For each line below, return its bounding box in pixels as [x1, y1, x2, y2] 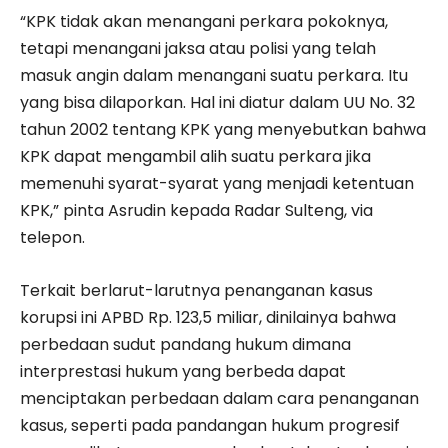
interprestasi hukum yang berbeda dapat [20, 360, 346, 384]
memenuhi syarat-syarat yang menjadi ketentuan [20, 172, 414, 196]
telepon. [20, 226, 85, 250]
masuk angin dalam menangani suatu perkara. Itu [20, 64, 408, 88]
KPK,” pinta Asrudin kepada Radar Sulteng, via [20, 199, 373, 223]
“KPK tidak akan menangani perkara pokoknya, [20, 10, 388, 34]
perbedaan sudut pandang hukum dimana [20, 333, 351, 357]
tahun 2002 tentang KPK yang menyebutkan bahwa [20, 118, 426, 142]
